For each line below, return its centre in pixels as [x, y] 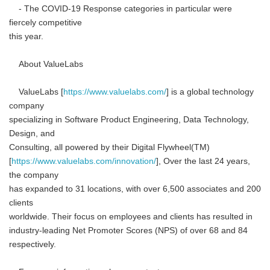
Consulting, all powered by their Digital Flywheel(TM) [109, 147]
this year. [26, 36]
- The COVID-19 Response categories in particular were [121, 9]
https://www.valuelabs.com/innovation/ [84, 161]
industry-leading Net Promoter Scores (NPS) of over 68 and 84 [128, 231]
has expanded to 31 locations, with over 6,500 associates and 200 [135, 189]
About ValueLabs [46, 64]
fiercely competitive [46, 23]
